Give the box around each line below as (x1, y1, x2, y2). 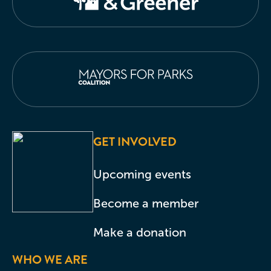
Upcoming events (93, 167, 191, 181)
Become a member (93, 196, 199, 210)
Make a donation (93, 225, 186, 239)
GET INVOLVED (93, 132, 177, 151)
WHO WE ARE (12, 250, 88, 269)
